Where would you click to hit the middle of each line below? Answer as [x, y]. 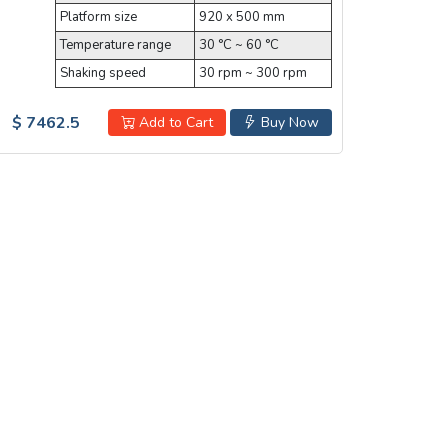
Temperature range [115, 44]
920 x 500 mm [241, 16]
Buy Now [288, 122]
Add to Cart [174, 122]
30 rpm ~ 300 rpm [252, 72]
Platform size [98, 16]
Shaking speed [102, 72]
